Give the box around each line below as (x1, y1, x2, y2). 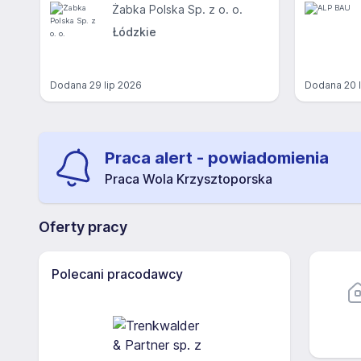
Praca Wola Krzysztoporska (105, 171, 272, 187)
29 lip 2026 (89, 79, 142, 91)
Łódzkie (112, 25, 156, 39)
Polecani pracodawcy (52, 266, 183, 282)
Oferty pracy (39, 218, 127, 235)
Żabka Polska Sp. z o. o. (112, 2, 243, 16)
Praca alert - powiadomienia (105, 148, 329, 168)
